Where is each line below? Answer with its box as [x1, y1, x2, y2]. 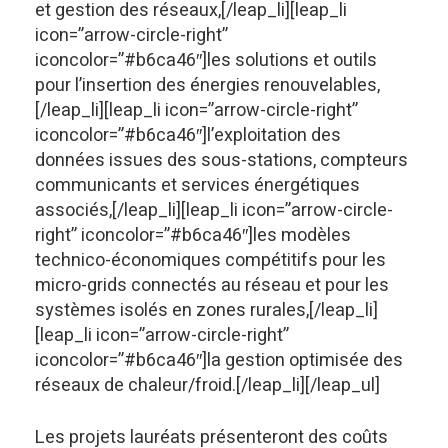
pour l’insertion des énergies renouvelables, [35, 71, 380, 99]
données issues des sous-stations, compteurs [35, 146, 408, 174]
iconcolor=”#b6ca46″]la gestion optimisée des [35, 346, 403, 374]
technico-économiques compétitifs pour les [35, 246, 386, 274]
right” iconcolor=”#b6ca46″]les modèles [35, 221, 351, 249]
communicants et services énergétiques [35, 171, 360, 199]
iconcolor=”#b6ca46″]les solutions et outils [35, 46, 377, 74]
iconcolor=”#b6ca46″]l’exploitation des [35, 121, 341, 149]
